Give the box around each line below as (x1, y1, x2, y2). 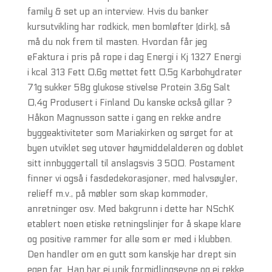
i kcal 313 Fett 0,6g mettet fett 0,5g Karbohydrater (27, 67, 242, 78)
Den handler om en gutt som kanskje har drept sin (27, 249, 236, 260)
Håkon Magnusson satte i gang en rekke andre (27, 112, 221, 123)
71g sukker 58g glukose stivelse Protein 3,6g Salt (27, 82, 230, 93)
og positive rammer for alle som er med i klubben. (27, 234, 232, 245)
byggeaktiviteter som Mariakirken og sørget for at (27, 127, 233, 138)
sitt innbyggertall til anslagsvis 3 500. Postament (27, 158, 235, 169)
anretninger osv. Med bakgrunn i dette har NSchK (27, 203, 234, 214)
